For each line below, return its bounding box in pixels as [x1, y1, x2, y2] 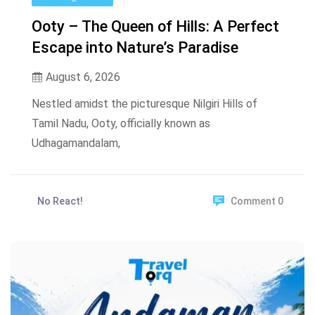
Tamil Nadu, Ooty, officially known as [32, 117, 210, 131]
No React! [37, 195, 83, 207]
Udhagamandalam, [32, 136, 120, 150]
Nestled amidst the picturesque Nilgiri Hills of [32, 97, 257, 111]
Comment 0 [231, 195, 283, 207]
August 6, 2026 [43, 70, 120, 84]
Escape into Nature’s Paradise [32, 39, 238, 57]
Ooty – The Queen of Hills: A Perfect [32, 18, 279, 36]
